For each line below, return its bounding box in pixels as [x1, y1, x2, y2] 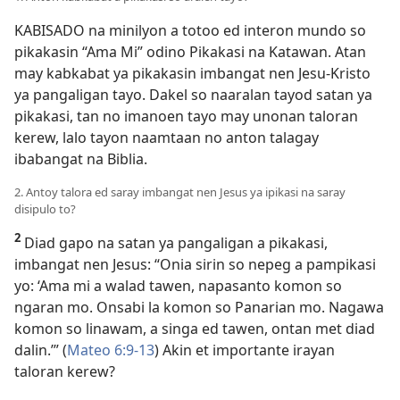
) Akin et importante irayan [154, 340, 335, 361]
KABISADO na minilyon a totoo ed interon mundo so [14, 21, 366, 41]
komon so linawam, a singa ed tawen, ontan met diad [14, 319, 375, 339]
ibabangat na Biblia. [14, 149, 147, 170]
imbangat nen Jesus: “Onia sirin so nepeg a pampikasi [14, 254, 376, 275]
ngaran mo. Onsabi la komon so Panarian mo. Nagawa [14, 297, 384, 318]
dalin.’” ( [14, 340, 67, 361]
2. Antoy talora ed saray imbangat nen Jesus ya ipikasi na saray [14, 184, 346, 201]
